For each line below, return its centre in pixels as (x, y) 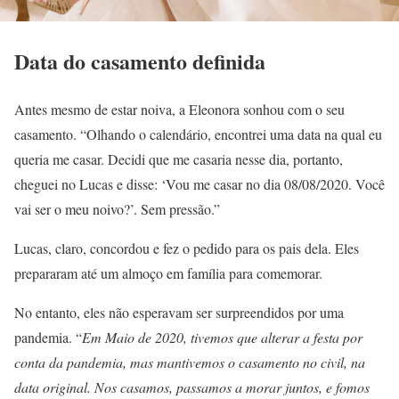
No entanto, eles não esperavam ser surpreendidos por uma (179, 313)
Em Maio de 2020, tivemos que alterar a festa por (222, 338)
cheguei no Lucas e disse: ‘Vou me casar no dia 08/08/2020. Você (199, 184)
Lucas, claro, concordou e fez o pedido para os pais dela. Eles (187, 248)
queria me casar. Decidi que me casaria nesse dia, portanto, (179, 159)
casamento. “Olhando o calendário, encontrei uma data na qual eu (198, 134)
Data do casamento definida (140, 61)
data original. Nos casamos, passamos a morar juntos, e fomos (192, 387)
